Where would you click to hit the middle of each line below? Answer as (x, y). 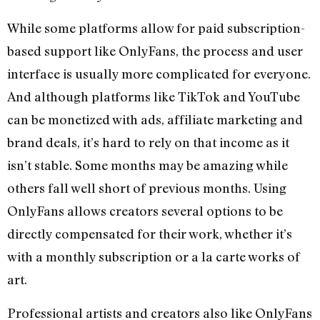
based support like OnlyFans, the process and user (155, 51)
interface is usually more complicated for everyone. (159, 74)
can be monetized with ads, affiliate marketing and (155, 120)
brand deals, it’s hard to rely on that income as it (148, 142)
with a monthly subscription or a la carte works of (154, 257)
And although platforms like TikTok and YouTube (154, 97)
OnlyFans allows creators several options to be (145, 211)
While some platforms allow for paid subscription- (156, 28)
